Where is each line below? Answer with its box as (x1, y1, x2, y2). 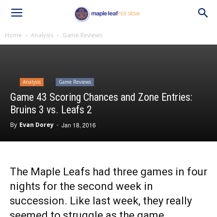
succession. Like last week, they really (10, 195, 192, 207)
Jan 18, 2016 (62, 121, 96, 129)
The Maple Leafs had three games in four (10, 166, 207, 178)
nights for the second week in (10, 180, 153, 192)
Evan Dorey (19, 121, 54, 129)
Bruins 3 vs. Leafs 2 (10, 104, 92, 116)
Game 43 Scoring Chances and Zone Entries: (10, 91, 192, 103)
